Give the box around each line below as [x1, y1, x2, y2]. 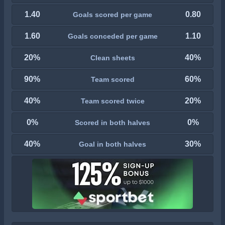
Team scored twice [80, 96, 145, 105]
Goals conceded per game [67, 32, 158, 40]
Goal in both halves [79, 140, 146, 148]
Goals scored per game [73, 10, 152, 19]
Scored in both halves [75, 118, 150, 127]
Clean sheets [90, 53, 135, 62]
